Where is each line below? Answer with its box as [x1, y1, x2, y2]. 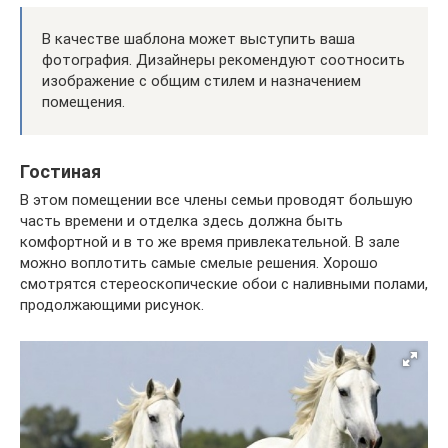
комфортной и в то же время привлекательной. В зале [20, 232, 400, 251]
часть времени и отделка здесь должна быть [20, 211, 343, 230]
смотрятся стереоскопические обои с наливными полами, [20, 274, 428, 293]
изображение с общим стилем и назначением [42, 71, 361, 90]
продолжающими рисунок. [20, 295, 204, 314]
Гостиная [20, 160, 101, 182]
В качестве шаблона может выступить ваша [42, 29, 355, 48]
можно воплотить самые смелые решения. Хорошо [20, 253, 378, 272]
